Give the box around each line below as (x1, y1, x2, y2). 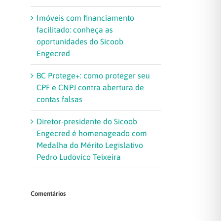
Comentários (31, 190, 66, 198)
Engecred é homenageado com (37, 129, 147, 138)
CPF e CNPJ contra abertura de (37, 83, 144, 92)
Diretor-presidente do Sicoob (37, 117, 137, 126)
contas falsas (37, 95, 82, 104)
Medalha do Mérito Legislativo (37, 141, 143, 150)
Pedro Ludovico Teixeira (37, 152, 121, 162)
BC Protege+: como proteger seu (37, 71, 150, 80)
